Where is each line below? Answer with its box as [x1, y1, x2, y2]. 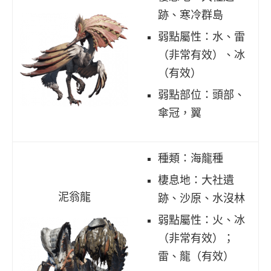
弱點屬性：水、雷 [158, 30, 245, 43]
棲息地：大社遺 [158, 174, 234, 186]
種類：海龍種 [158, 152, 223, 165]
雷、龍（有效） [158, 250, 234, 263]
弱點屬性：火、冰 [158, 214, 245, 226]
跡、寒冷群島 [158, 8, 223, 21]
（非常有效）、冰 [158, 48, 245, 61]
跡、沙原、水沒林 [158, 192, 245, 204]
